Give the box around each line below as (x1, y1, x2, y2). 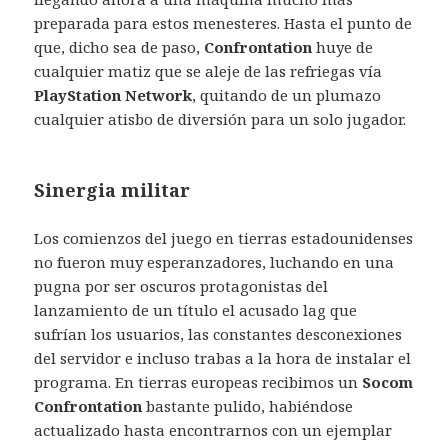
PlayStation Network (34, 85, 193, 106)
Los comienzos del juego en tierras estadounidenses (34, 228, 414, 249)
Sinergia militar (34, 178, 191, 203)
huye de (312, 37, 374, 58)
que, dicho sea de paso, (34, 37, 205, 58)
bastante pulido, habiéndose (142, 396, 354, 417)
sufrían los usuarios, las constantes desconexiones (34, 324, 403, 345)
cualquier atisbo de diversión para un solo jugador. (34, 109, 407, 130)
